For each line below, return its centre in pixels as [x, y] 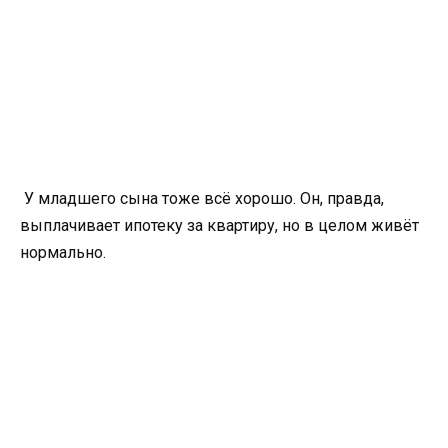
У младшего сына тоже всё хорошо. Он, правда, [202, 198]
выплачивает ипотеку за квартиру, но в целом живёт [219, 225]
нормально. [63, 252]
